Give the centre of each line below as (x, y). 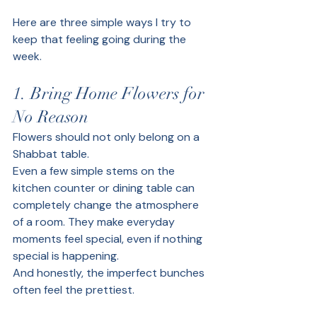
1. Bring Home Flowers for (111, 93)
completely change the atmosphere (107, 204)
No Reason (51, 116)
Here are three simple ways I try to (103, 22)
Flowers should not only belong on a (108, 137)
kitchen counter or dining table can (105, 188)
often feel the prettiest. (74, 289)
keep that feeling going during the (101, 39)
